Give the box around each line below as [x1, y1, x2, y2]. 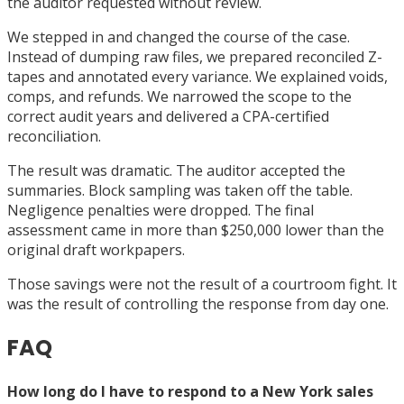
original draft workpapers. [7, 240, 185, 260]
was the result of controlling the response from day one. [7, 294, 389, 314]
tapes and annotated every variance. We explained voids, [7, 67, 388, 87]
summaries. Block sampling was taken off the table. [7, 180, 353, 200]
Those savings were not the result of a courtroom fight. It [7, 274, 397, 294]
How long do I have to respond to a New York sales [7, 381, 373, 401]
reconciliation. [7, 126, 101, 146]
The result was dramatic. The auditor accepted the [7, 161, 345, 180]
